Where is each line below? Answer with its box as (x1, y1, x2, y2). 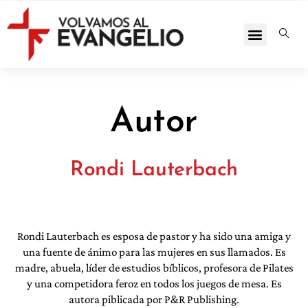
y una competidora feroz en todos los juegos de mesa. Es (26, 277, 282, 291)
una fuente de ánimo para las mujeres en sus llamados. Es (22, 245, 286, 259)
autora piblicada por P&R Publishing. (69, 293, 239, 307)
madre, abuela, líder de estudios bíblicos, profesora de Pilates (14, 261, 294, 275)
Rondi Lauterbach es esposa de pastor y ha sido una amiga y (17, 230, 291, 243)
